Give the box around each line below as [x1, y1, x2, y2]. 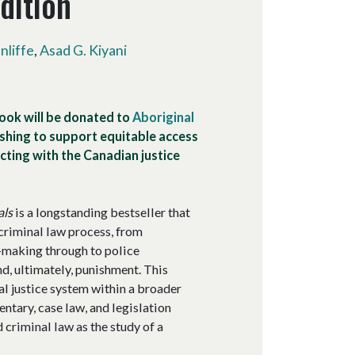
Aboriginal [132, 109, 194, 124]
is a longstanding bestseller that [12, 204, 190, 219]
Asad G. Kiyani [39, 41, 127, 59]
